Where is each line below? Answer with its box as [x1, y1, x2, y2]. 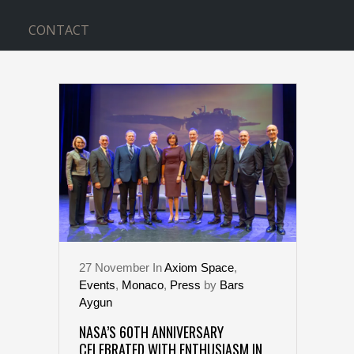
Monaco [122, 278, 164, 292]
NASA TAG [134, 98, 220, 134]
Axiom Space [164, 261, 234, 275]
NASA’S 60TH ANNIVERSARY [79, 322, 224, 343]
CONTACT [28, 21, 89, 40]
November [95, 261, 149, 275]
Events [79, 278, 115, 292]
